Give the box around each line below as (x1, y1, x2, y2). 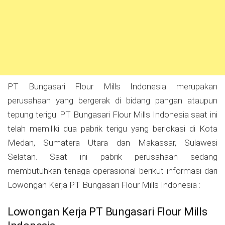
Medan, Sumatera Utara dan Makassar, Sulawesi (8, 138, 217, 148)
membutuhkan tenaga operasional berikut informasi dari (8, 166, 217, 176)
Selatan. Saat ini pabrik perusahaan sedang (8, 152, 217, 162)
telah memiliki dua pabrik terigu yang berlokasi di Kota (8, 124, 217, 134)
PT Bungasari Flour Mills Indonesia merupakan (8, 81, 217, 91)
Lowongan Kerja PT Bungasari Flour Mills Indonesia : (8, 180, 200, 190)
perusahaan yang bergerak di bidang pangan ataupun (8, 95, 217, 105)
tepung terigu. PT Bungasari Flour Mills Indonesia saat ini (8, 109, 217, 120)
